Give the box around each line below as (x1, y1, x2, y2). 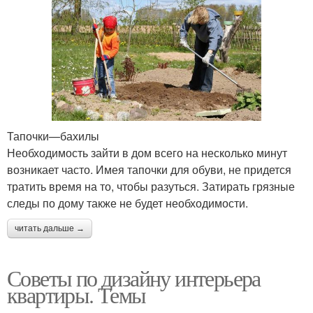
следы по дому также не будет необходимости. (7, 194, 259, 211)
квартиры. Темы (7, 279, 146, 310)
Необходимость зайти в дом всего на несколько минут (7, 144, 287, 161)
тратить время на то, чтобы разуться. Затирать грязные (7, 177, 295, 194)
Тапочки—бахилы (7, 127, 102, 144)
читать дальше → (15, 223, 85, 233)
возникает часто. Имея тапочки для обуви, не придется (7, 161, 291, 177)
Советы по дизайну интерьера (7, 262, 261, 293)
